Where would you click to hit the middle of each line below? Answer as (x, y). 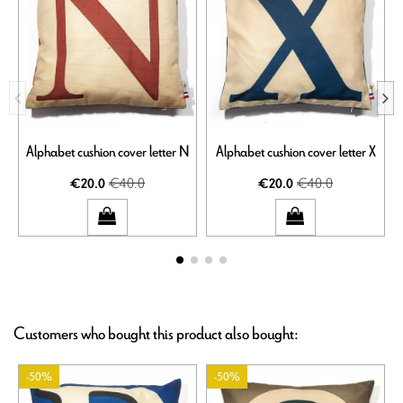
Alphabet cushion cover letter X (296, 152)
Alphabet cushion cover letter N (107, 152)
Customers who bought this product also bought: (156, 334)
